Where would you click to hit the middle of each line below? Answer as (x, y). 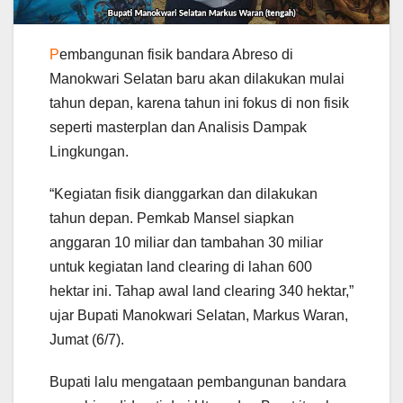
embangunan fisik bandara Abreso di (176, 54)
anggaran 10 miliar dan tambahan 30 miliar (186, 242)
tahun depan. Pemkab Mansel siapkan (172, 218)
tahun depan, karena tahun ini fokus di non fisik (199, 103)
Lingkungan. (89, 151)
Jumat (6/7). (87, 339)
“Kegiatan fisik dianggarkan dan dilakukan (184, 193)
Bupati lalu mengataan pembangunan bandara (198, 381)
